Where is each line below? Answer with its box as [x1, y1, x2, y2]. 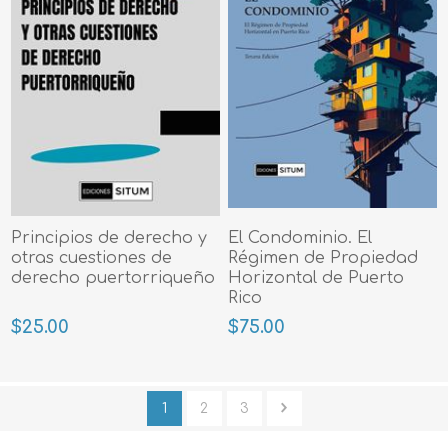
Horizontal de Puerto [228, 268, 405, 287]
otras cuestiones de [11, 248, 173, 267]
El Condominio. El [228, 228, 373, 247]
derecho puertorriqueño [11, 268, 216, 287]
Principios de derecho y [11, 228, 208, 247]
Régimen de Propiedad [228, 248, 419, 267]
